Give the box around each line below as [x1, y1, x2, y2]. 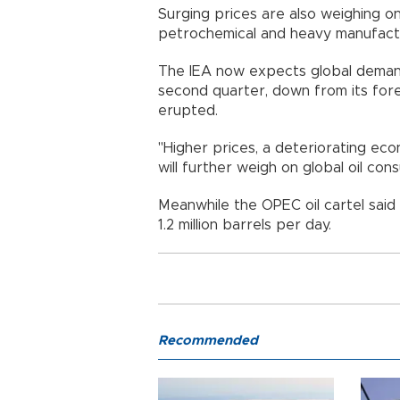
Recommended [158, 334, 258, 348]
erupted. [158, 104, 218, 119]
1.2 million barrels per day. [158, 218, 331, 233]
